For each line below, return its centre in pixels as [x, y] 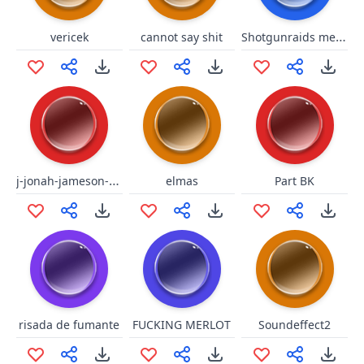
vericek [69, 37]
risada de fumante [69, 325]
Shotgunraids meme [341, 37]
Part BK [295, 181]
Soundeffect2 [295, 325]
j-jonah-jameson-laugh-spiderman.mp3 [114, 180]
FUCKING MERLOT [182, 325]
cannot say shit [182, 37]
